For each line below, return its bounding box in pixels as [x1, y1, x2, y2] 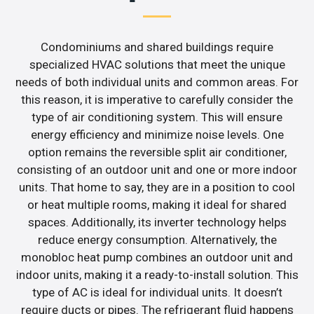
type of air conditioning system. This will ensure [32, 109, 282, 124]
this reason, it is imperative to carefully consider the [21, 92, 293, 107]
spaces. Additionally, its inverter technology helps [27, 214, 287, 229]
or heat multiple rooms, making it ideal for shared [27, 197, 287, 212]
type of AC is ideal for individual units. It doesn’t [32, 285, 282, 299]
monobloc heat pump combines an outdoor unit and [21, 250, 293, 264]
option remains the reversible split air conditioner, [27, 144, 287, 159]
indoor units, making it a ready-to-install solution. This [15, 267, 299, 282]
